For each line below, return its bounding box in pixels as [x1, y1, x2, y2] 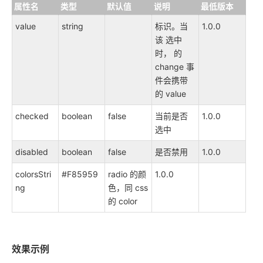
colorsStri [15, 169, 51, 180]
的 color [108, 196, 137, 207]
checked [15, 111, 49, 122]
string [62, 21, 83, 32]
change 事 [155, 62, 194, 72]
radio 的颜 [108, 169, 146, 180]
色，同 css [108, 183, 148, 193]
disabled [15, 147, 48, 157]
